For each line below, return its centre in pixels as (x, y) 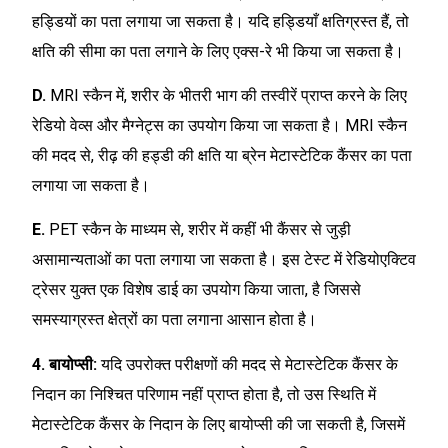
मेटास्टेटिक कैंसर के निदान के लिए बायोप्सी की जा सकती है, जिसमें (218, 424)
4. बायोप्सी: (66, 364)
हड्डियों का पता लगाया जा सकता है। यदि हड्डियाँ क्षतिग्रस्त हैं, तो (220, 21)
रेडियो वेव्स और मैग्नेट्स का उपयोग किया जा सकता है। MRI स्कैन (219, 126)
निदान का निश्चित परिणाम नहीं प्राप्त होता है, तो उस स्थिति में (204, 394)
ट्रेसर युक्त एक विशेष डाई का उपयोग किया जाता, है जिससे (196, 290)
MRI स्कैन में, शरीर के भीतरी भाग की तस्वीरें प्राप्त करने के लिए (228, 96)
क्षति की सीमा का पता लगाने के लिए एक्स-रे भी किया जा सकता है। (220, 51)
